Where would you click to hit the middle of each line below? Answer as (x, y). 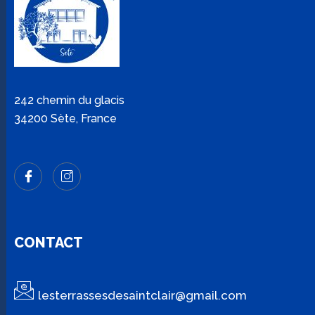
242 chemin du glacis (69, 100)
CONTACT (49, 243)
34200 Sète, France (65, 118)
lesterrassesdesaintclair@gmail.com (142, 295)
